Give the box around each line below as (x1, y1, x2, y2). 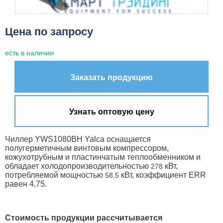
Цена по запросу (5, 25, 93, 38)
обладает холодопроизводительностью (5, 161, 151, 170)
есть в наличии (5, 48, 54, 57)
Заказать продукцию (70, 73, 153, 82)
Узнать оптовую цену (69, 107, 154, 116)
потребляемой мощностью (5, 170, 105, 179)
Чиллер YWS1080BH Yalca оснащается (5, 134, 151, 143)
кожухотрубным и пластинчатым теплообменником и (5, 152, 201, 161)
